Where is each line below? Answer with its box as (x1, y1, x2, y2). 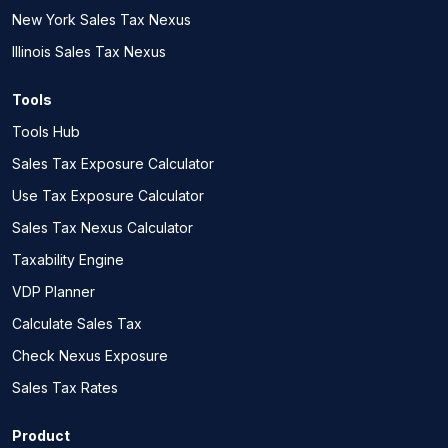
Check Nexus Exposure (12, 347, 168, 364)
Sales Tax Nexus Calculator (12, 219, 193, 236)
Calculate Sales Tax (12, 315, 142, 332)
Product (12, 427, 70, 444)
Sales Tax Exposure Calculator (12, 155, 214, 172)
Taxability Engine (12, 251, 124, 268)
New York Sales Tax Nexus (12, 11, 191, 28)
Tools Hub (12, 123, 80, 140)
